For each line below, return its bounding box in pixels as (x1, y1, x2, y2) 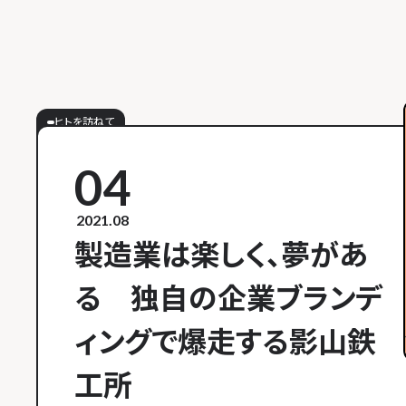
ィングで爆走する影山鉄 (74, 324, 376, 359)
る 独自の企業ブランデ (74, 280, 382, 315)
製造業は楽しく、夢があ (74, 237, 368, 272)
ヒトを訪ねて (54, 115, 114, 129)
